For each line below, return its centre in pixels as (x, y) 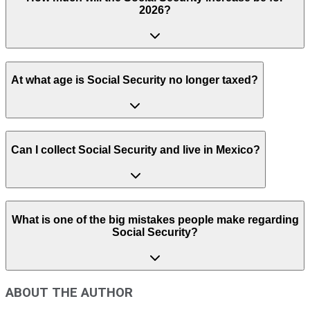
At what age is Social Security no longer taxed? (135, 80)
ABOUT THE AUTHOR (69, 293)
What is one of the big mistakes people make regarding (155, 219)
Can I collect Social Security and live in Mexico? (136, 150)
